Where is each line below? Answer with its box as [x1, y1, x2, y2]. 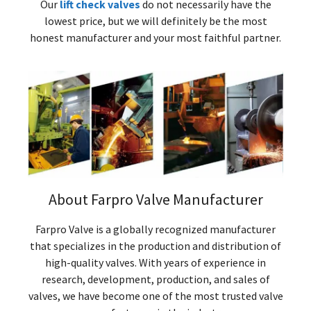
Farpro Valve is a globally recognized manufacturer [35, 222, 276, 237]
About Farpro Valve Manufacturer [48, 190, 263, 210]
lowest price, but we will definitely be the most [44, 13, 267, 28]
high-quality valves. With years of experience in [45, 255, 266, 270]
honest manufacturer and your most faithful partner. [30, 30, 281, 44]
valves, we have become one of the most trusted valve [28, 289, 283, 303]
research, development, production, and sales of [41, 272, 270, 287]
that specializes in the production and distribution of [30, 239, 281, 253]
